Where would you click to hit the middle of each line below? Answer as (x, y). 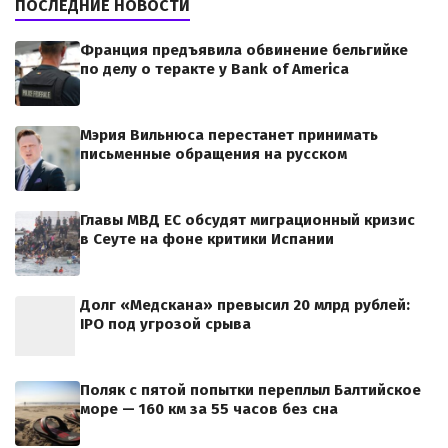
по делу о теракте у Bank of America (214, 69)
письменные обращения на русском (213, 154)
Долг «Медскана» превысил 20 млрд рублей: (245, 305)
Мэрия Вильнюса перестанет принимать (229, 135)
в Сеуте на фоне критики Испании (207, 239)
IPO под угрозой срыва (165, 324)
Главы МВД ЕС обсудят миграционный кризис (247, 220)
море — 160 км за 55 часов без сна (209, 409)
